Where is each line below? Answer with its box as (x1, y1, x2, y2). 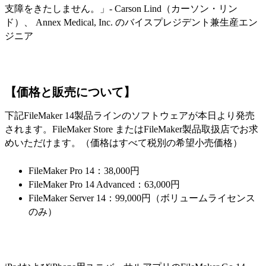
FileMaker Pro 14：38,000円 (28, 165, 140, 176)
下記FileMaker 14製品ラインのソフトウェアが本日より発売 (5, 110, 255, 121)
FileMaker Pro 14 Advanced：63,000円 (28, 179, 180, 189)
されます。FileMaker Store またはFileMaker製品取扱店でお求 (5, 124, 258, 135)
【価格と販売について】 (5, 85, 135, 99)
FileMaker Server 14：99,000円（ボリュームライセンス (28, 192, 255, 203)
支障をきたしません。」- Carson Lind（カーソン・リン (5, 3, 237, 14)
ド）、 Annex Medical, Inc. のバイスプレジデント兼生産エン (5, 17, 258, 27)
